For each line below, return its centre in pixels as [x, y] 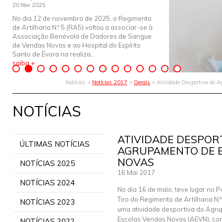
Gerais [142, 82]
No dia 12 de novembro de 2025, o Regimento [82, 18]
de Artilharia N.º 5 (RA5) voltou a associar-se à [83, 27]
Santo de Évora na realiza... [54, 54]
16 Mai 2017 [136, 172]
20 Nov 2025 [29, 5]
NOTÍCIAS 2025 [47, 163]
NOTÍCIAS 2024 [47, 183]
